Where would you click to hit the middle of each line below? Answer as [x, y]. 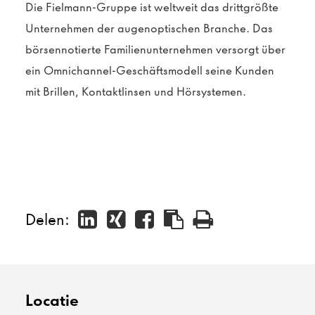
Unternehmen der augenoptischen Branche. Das [149, 28]
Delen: [49, 219]
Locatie [52, 301]
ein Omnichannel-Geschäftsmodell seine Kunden [150, 71]
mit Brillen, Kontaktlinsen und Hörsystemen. [136, 92]
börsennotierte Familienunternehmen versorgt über [155, 50]
